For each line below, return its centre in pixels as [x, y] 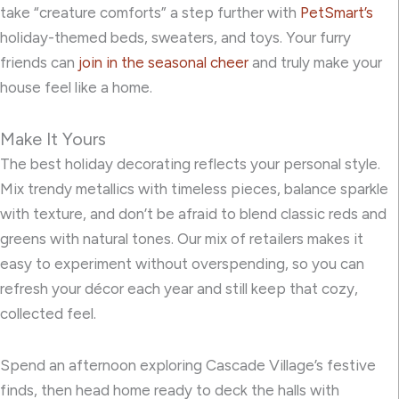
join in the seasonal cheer [163, 63]
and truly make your [315, 63]
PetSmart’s [337, 13]
